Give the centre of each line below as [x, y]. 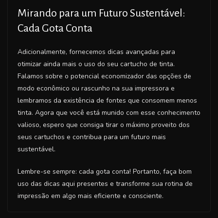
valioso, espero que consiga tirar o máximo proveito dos [104, 125]
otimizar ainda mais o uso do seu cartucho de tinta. [96, 64]
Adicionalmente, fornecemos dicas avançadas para [96, 52]
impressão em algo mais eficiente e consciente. [91, 196]
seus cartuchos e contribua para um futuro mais [92, 137]
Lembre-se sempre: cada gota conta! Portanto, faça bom [105, 171]
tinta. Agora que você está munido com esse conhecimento [109, 112]
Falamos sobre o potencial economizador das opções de [104, 76]
